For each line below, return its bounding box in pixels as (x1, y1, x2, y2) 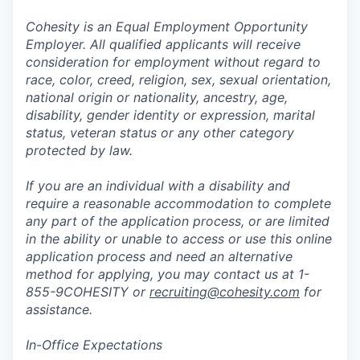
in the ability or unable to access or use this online (26, 230, 332, 247)
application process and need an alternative (26, 247, 292, 264)
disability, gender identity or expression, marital (26, 106, 315, 123)
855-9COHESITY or (26, 283, 149, 300)
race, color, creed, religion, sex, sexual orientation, (26, 71, 331, 88)
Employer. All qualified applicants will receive (26, 35, 301, 52)
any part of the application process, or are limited (26, 212, 329, 229)
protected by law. (26, 141, 133, 158)
